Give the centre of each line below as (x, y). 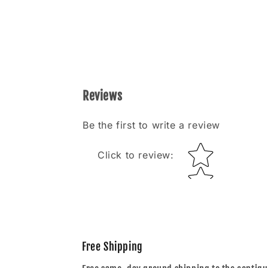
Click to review (134, 155)
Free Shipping (112, 246)
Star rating (206, 151)
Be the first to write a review (151, 125)
